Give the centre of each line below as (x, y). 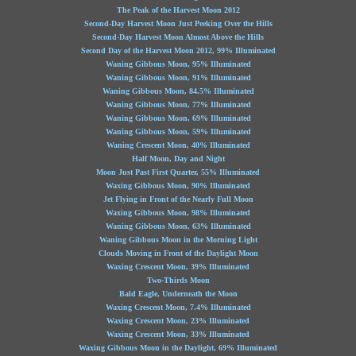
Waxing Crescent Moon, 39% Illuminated (178, 267)
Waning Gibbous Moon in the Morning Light (178, 240)
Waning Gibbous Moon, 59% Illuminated (178, 132)
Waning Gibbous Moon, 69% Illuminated (178, 118)
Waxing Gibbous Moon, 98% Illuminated (178, 213)
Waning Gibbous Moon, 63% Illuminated (178, 226)
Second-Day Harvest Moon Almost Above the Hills (178, 37)
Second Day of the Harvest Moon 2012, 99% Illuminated (178, 50)
